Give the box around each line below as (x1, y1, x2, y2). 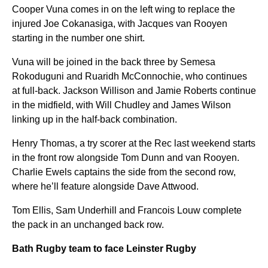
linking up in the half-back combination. (12, 114, 179, 124)
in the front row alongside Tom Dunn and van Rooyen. (12, 153, 239, 163)
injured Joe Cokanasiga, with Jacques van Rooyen (12, 19, 227, 29)
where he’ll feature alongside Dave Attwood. (12, 181, 199, 191)
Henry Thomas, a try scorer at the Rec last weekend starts (12, 138, 255, 148)
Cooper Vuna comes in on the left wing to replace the (12, 4, 235, 14)
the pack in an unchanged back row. (12, 220, 164, 230)
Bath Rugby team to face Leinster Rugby (12, 243, 196, 254)
